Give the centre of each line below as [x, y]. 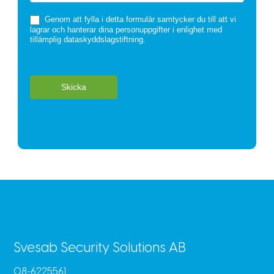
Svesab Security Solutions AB [100, 248]
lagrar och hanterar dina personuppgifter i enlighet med [126, 29]
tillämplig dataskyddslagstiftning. [87, 39]
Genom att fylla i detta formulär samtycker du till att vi [139, 20]
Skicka [73, 87]
